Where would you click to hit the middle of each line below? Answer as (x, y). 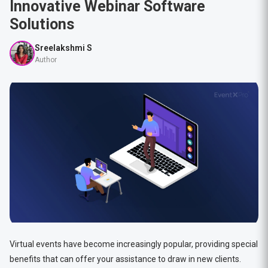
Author (45, 60)
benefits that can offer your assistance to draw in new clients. (125, 259)
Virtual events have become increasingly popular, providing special (133, 244)
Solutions (42, 24)
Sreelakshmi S (63, 48)
